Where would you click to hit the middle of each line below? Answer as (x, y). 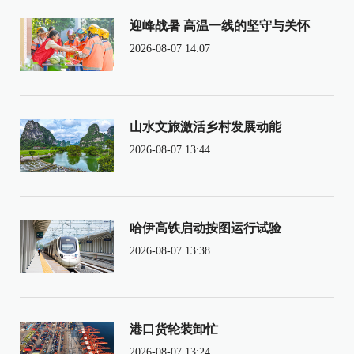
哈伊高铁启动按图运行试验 (205, 228)
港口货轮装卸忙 (173, 329)
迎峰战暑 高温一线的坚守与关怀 (219, 25)
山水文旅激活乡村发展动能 (205, 126)
